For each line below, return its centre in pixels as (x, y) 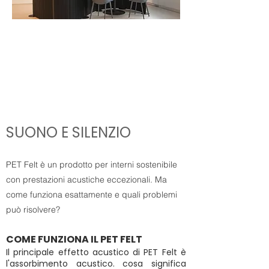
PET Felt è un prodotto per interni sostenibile (92, 165)
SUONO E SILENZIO (68, 133)
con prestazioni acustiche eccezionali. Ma (86, 180)
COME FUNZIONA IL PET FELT (74, 240)
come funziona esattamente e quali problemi (92, 195)
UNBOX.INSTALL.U (96, 89)
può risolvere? (33, 210)
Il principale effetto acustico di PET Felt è (96, 252)
